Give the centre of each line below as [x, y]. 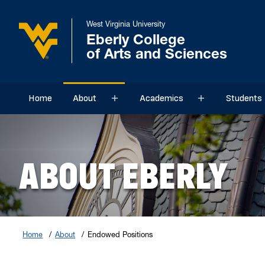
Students [244, 98]
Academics [161, 98]
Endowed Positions [120, 235]
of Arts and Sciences [157, 54]
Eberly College [136, 40]
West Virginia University [126, 24]
